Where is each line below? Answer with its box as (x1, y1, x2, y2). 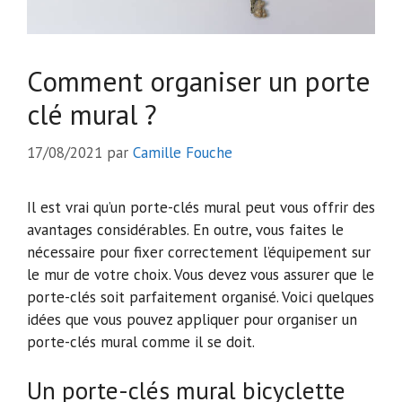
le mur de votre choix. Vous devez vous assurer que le (27, 264, 374, 284)
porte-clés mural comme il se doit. (27, 331, 255, 352)
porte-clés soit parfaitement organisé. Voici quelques (27, 286, 374, 307)
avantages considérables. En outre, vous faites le (27, 219, 344, 240)
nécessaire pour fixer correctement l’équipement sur (27, 241, 371, 262)
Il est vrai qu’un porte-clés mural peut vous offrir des (27, 197, 375, 217)
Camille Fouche (133, 142, 232, 162)
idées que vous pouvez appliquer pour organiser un (27, 309, 357, 329)
